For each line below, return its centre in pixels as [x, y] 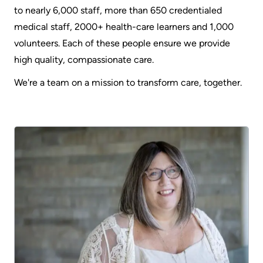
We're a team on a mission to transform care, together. [129, 83]
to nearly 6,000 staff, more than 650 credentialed [118, 11]
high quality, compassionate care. [84, 60]
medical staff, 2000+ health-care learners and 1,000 [124, 27]
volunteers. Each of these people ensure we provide [122, 43]
